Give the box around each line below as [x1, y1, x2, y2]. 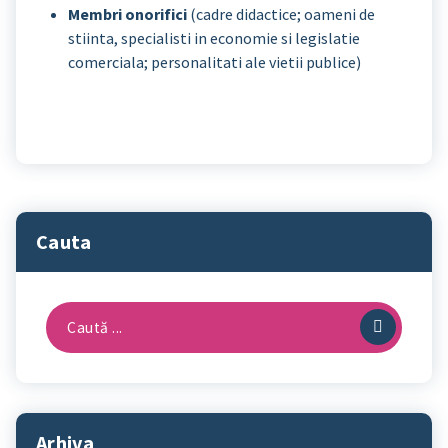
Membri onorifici [68, 4, 187, 24]
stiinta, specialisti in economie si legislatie [68, 28, 360, 48]
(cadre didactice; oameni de [187, 4, 375, 24]
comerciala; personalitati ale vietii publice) [68, 52, 361, 72]
